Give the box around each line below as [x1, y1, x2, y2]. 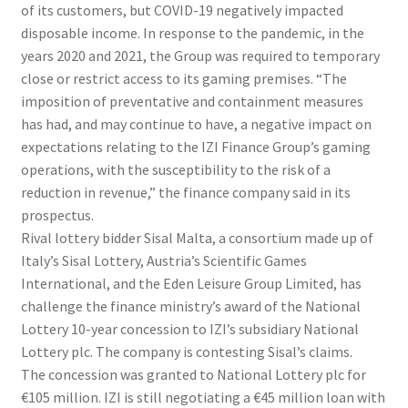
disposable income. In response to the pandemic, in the [20, 24, 364, 43]
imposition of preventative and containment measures [20, 92, 363, 111]
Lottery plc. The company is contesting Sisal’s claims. [20, 342, 352, 362]
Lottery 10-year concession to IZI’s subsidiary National [20, 320, 359, 339]
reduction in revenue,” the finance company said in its [20, 183, 351, 202]
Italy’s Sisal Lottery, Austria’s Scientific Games [20, 251, 307, 270]
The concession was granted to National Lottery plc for [20, 365, 366, 384]
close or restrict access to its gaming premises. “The [20, 69, 347, 88]
